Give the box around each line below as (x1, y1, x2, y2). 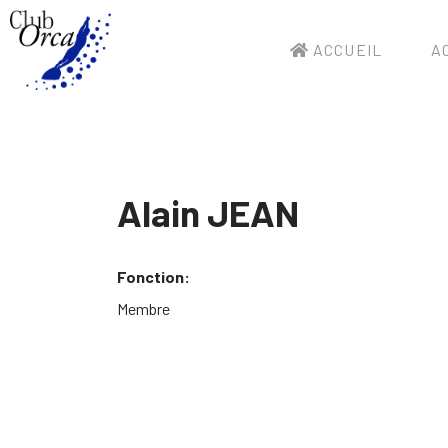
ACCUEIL (308, 40, 382, 59)
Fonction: (117, 267, 190, 286)
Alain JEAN (117, 190, 299, 234)
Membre (117, 299, 170, 318)
